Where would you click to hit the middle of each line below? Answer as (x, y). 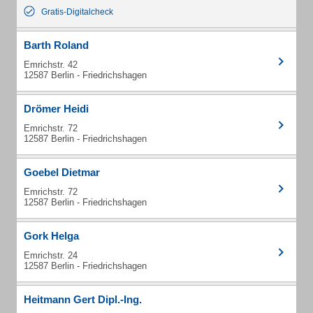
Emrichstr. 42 (51, 65)
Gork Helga (51, 236)
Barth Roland (56, 45)
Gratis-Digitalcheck (77, 12)
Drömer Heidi (56, 109)
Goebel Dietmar (62, 172)
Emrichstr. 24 (51, 255)
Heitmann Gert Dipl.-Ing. (83, 299)
